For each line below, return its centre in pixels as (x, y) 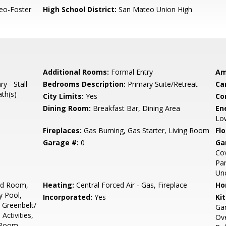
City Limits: (64, 96)
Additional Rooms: (76, 72)
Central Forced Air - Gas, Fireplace (131, 185)
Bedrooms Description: (84, 84)
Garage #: (61, 143)
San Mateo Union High (155, 9)
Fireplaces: (63, 130)
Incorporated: (68, 197)
